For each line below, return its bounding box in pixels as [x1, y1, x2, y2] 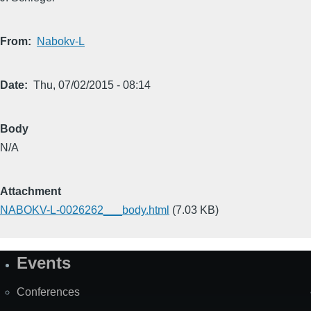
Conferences [17, 286, 80, 299]
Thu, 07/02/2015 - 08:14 [33, 79, 151, 92]
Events [17, 253, 71, 273]
